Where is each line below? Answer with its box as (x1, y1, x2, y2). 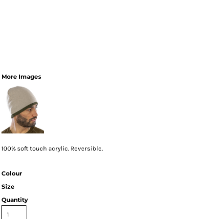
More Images (1, 73, 41, 80)
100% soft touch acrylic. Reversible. (1, 145, 103, 152)
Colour (1, 170, 22, 177)
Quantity (1, 196, 28, 203)
